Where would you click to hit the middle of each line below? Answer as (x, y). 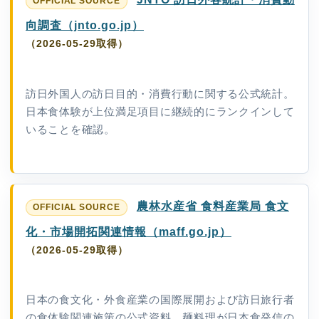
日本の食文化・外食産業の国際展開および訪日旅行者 (160, 299)
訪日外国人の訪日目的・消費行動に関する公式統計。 (160, 94)
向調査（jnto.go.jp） (85, 25)
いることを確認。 (70, 129)
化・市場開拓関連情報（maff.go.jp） (129, 231)
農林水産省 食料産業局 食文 (213, 205)
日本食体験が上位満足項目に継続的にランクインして (160, 111)
